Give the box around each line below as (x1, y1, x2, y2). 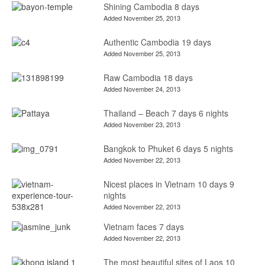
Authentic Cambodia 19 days (103, 36, 211, 48)
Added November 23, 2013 (103, 119, 180, 129)
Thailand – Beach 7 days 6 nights (103, 107, 228, 119)
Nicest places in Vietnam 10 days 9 (103, 178, 234, 190)
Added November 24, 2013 (103, 84, 180, 93)
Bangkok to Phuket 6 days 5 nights (103, 143, 233, 154)
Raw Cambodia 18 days (103, 72, 193, 83)
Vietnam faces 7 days (103, 221, 184, 232)
